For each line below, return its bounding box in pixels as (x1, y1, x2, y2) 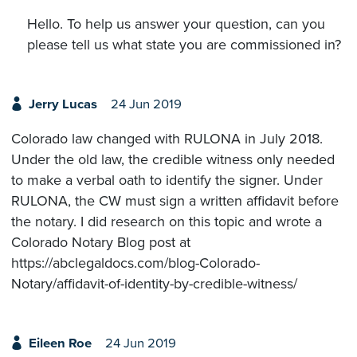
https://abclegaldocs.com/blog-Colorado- (11, 253, 260, 272)
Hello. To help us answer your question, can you (27, 15, 325, 33)
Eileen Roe (28, 335, 92, 351)
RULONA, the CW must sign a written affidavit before (11, 191, 339, 210)
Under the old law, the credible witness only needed (11, 150, 335, 168)
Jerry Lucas (28, 96, 97, 113)
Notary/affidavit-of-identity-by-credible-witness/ (11, 274, 297, 292)
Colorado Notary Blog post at (11, 233, 190, 251)
